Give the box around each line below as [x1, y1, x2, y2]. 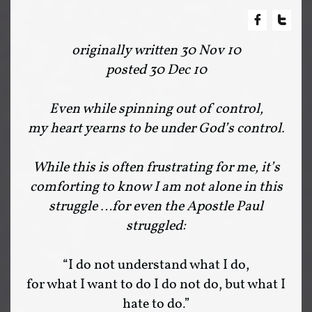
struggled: [126, 217, 186, 236]
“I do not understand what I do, [63, 256, 249, 275]
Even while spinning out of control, [49, 100, 263, 119]
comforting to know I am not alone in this [29, 178, 283, 197]
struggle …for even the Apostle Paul [49, 197, 263, 217]
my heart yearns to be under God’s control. [27, 119, 285, 139]
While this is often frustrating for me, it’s [32, 158, 280, 178]
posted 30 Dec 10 [105, 61, 207, 80]
